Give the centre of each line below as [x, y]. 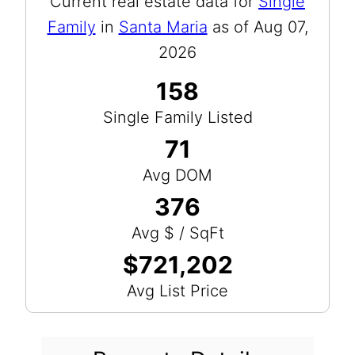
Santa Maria [163, 27]
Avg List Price [177, 290]
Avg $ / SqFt [177, 233]
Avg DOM [177, 175]
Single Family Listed [177, 117]
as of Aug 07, [258, 27]
